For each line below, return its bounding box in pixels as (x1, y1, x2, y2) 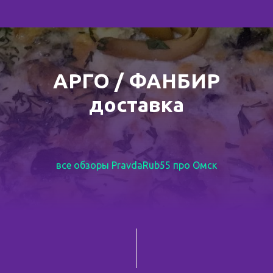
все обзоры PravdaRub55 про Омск (56, 160, 217, 171)
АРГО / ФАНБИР (53, 69, 220, 92)
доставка (89, 93, 184, 116)
